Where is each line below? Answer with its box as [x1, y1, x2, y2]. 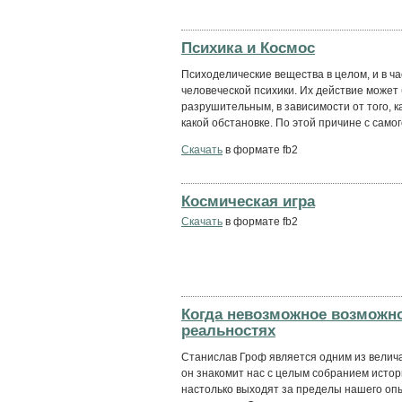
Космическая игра [181, 191, 315, 210]
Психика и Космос [181, 38, 315, 57]
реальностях [181, 320, 275, 339]
